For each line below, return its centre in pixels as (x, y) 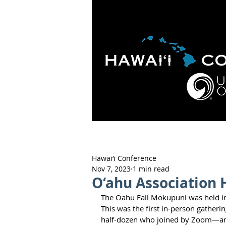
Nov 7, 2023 (111, 169)
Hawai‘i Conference (124, 158)
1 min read (151, 169)
